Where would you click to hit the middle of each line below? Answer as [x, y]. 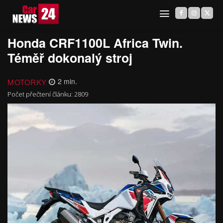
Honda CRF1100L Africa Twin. [95, 43]
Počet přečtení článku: [41, 94]
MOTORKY [27, 82]
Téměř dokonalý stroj [70, 58]
